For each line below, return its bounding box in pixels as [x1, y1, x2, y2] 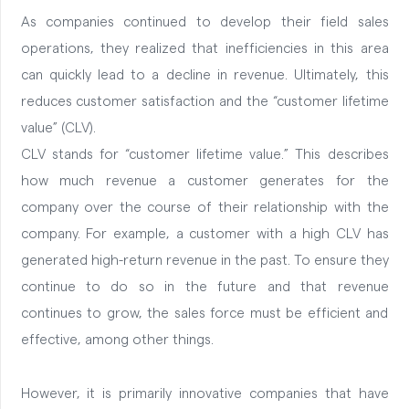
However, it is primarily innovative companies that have [20, 387, 389, 402]
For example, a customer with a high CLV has [86, 227, 389, 242]
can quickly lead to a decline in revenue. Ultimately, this [20, 68, 389, 83]
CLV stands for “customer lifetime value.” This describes [20, 148, 389, 163]
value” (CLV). [20, 121, 96, 136]
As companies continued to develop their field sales [20, 16, 389, 30]
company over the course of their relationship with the [20, 201, 389, 215]
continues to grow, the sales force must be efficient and [20, 307, 389, 321]
